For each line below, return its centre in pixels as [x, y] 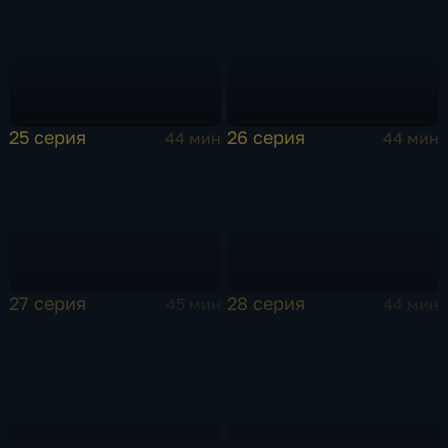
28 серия [266, 303]
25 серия [48, 137]
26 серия [266, 137]
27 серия [48, 303]
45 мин [193, 303]
